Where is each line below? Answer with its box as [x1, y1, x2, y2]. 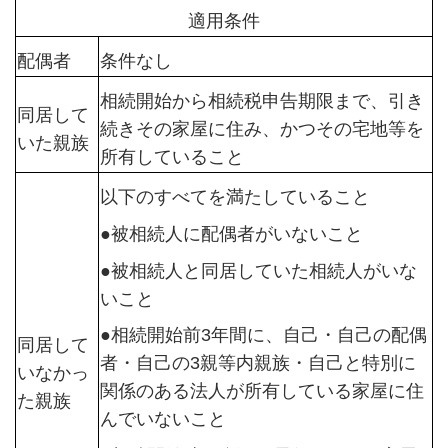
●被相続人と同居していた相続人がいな [99, 260, 417, 281]
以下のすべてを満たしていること [99, 186, 370, 207]
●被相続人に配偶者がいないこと [99, 223, 363, 244]
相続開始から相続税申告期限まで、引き [99, 90, 424, 111]
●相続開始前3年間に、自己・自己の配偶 [99, 325, 427, 346]
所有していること [99, 146, 244, 167]
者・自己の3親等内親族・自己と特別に [99, 353, 416, 374]
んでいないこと [99, 409, 226, 430]
